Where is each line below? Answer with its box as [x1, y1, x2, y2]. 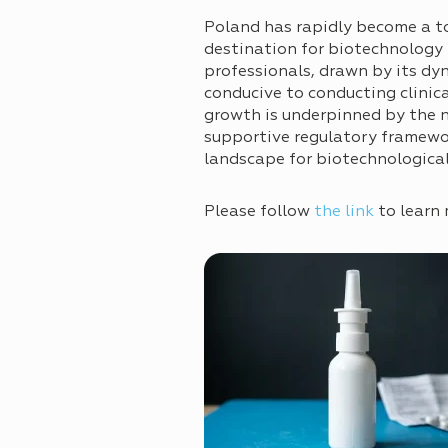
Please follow [204, 204, 314, 221]
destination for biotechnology [204, 42, 443, 59]
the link [314, 204, 374, 221]
